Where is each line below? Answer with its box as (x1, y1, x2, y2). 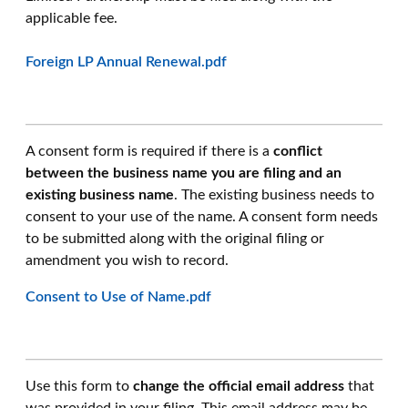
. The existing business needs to (174, 188, 374, 202)
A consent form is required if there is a (25, 144, 273, 158)
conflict (273, 144, 322, 158)
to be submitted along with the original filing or (25, 231, 324, 246)
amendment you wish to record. (25, 253, 229, 268)
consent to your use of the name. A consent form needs (25, 209, 378, 224)
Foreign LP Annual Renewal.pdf (25, 55, 227, 69)
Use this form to (25, 379, 133, 393)
